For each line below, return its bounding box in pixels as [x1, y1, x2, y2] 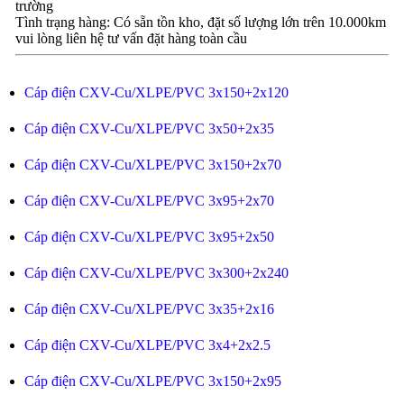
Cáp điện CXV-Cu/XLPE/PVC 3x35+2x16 [23, 301, 274, 317]
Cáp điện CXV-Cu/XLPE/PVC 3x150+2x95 [23, 373, 281, 389]
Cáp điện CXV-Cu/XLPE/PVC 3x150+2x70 [23, 157, 281, 172]
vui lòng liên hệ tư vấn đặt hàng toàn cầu [14, 31, 247, 46]
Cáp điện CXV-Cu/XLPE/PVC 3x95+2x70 [23, 193, 274, 208]
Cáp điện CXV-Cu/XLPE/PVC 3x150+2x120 [23, 85, 289, 100]
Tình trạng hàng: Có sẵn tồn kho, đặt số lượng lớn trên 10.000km [14, 14, 386, 30]
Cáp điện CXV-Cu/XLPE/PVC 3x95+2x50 [23, 229, 274, 244]
